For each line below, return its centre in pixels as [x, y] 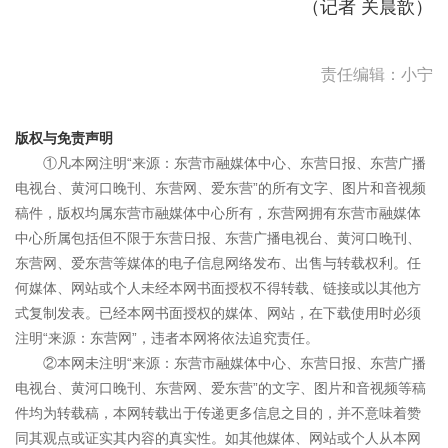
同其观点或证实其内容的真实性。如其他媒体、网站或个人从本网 [218, 438]
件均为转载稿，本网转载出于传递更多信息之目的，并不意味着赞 [218, 413]
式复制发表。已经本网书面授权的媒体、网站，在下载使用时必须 [218, 313]
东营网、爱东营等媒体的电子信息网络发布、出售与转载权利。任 [218, 263]
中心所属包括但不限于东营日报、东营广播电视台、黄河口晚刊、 [218, 238]
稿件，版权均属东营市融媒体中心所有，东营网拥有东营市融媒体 [218, 213]
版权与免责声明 [64, 138]
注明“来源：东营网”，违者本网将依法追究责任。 [167, 338]
